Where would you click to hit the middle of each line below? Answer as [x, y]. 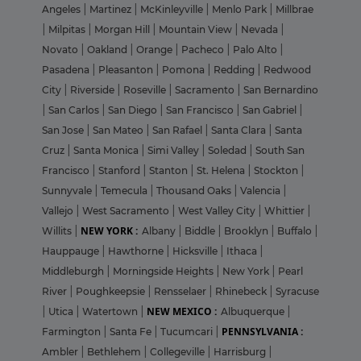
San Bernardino [281, 90]
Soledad [228, 151]
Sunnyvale [68, 191]
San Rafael [178, 131]
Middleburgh [74, 272]
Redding [235, 70]
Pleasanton [127, 70]
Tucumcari [188, 332]
